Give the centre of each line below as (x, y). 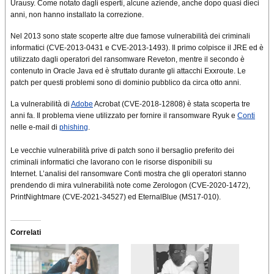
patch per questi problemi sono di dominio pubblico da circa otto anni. (126, 83)
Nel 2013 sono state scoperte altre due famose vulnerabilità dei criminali (130, 36)
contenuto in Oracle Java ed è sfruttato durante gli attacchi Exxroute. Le (128, 71)
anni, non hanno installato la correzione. (77, 15)
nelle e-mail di (35, 128)
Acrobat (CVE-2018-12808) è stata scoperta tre (172, 104)
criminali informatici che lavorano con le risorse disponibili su (111, 162)
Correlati (26, 233)
